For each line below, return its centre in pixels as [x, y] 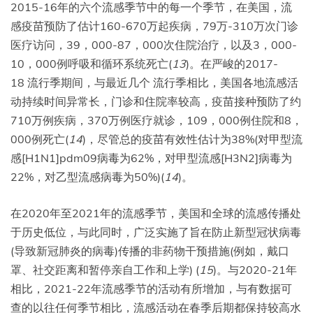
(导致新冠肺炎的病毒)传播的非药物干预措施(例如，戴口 [150, 250]
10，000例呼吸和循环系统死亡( [91, 63]
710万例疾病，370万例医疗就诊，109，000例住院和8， [156, 120]
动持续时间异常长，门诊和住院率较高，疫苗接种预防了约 [156, 101]
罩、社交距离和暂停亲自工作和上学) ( [105, 269]
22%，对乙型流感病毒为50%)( [87, 176]
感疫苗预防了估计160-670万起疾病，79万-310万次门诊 [154, 26]
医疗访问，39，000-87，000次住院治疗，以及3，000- [154, 44]
